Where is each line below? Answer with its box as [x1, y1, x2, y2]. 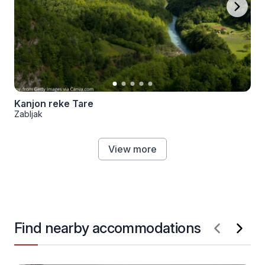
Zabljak [14, 109, 43, 119]
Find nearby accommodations [14, 219, 201, 237]
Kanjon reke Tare [14, 98, 93, 109]
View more [108, 143, 157, 155]
